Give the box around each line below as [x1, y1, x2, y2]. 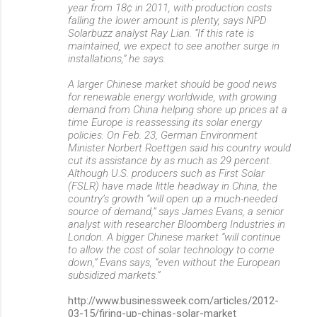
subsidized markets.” [68, 269, 160, 282]
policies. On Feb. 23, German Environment [68, 129, 258, 142]
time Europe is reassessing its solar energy [68, 116, 262, 129]
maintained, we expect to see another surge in [68, 40, 279, 52]
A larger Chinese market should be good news [68, 78, 277, 91]
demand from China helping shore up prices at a [68, 103, 287, 116]
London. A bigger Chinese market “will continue [68, 231, 281, 243]
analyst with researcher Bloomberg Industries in [68, 218, 285, 231]
